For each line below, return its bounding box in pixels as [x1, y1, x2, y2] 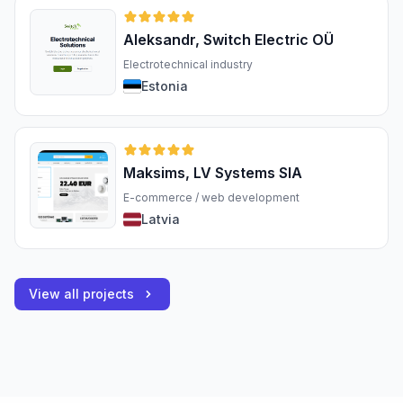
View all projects [29, 286, 134, 302]
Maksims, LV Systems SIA [123, 164, 302, 183]
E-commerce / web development [123, 191, 300, 205]
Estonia [141, 78, 188, 94]
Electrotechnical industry [123, 58, 253, 72]
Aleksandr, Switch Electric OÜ [123, 31, 334, 49]
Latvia [141, 211, 180, 228]
